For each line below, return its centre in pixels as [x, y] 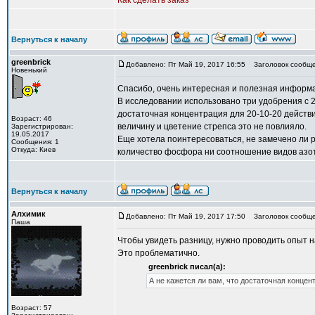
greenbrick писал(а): [187, 266]
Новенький [29, 70]
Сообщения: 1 [35, 142]
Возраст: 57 [32, 308]
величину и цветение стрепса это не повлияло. [212, 127]
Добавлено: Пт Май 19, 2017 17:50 [186, 216]
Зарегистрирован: [42, 126]
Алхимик [28, 214]
